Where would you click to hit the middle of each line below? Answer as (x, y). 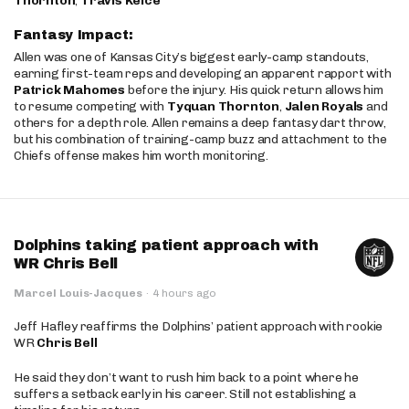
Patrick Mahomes (69, 90)
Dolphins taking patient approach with (166, 245)
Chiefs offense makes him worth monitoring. (141, 156)
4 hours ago (184, 293)
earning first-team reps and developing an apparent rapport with (203, 73)
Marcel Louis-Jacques (78, 293)
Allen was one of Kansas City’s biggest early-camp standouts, (191, 57)
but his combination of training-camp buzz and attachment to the (200, 139)
